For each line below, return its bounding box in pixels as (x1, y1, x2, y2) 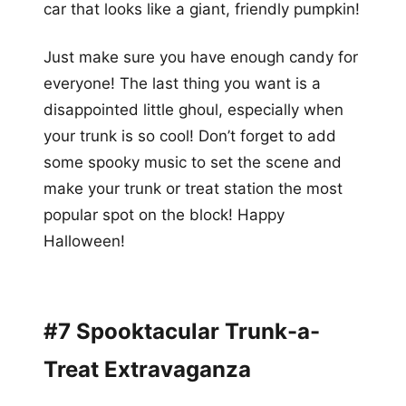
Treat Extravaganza (43, 355, 251, 382)
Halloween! (43, 231, 125, 250)
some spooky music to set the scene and (43, 152, 342, 171)
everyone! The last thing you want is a (43, 73, 321, 92)
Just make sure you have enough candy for (43, 47, 358, 66)
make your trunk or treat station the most (43, 179, 343, 198)
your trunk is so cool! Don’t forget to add (43, 126, 336, 145)
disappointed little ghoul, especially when (43, 100, 343, 119)
